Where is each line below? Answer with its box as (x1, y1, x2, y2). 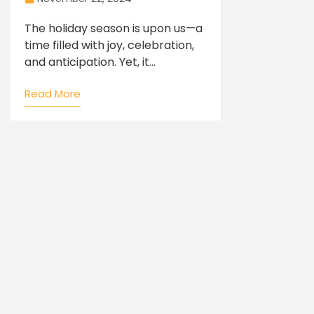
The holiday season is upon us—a (25, 20, 203, 37)
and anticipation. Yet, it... (25, 54, 156, 71)
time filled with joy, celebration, (25, 37, 194, 54)
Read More (25, 86, 81, 102)
